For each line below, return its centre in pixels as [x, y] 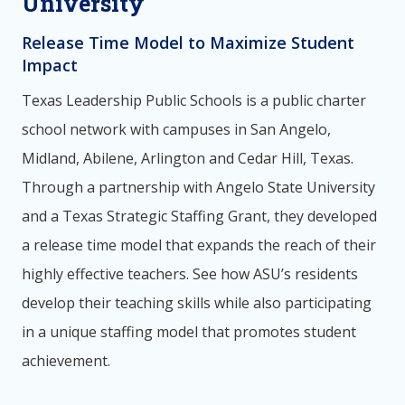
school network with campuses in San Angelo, [176, 130]
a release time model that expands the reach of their [199, 245]
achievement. [66, 361]
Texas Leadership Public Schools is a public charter [194, 101]
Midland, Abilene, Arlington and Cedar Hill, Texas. [188, 159]
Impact [50, 66]
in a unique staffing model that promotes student [189, 332]
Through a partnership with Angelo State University [198, 188]
